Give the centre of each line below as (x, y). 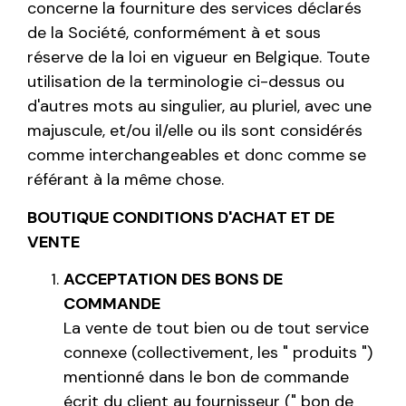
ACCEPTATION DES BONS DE (173, 279)
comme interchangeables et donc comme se (197, 155)
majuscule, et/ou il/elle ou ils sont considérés (195, 131)
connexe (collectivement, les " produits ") (218, 352)
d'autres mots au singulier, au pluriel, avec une (199, 106)
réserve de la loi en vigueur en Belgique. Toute (198, 58)
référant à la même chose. (126, 180)
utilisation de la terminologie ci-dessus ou (186, 82)
